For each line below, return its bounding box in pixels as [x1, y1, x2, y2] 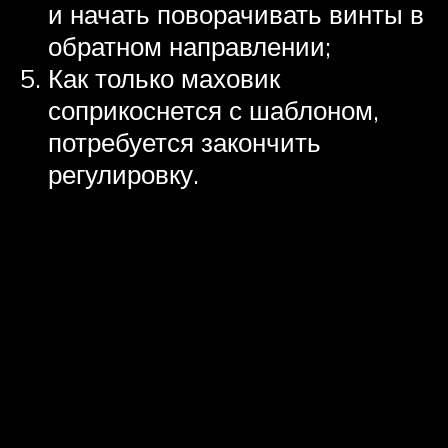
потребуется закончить [48, 126, 321, 159]
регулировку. [48, 158, 199, 191]
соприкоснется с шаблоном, [48, 94, 379, 127]
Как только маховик [48, 62, 280, 95]
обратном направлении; [48, 30, 331, 63]
